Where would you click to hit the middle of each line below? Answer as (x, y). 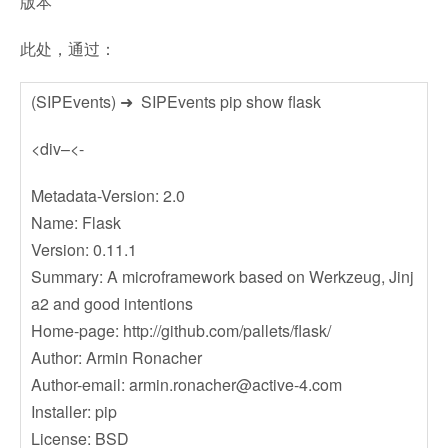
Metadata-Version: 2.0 (108, 195)
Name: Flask (76, 222)
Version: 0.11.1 (84, 249)
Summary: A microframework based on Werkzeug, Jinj (222, 276)
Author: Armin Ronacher (116, 357)
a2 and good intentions (112, 303)
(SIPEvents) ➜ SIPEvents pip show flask (176, 101)
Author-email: (80, 384)
